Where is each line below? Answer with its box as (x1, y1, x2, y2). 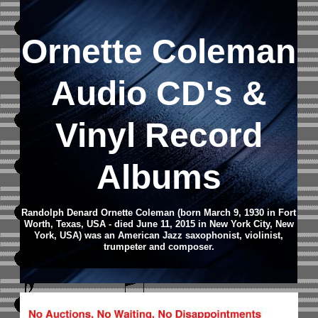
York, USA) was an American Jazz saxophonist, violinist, (34, 230, 284, 241)
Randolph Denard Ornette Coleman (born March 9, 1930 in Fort (21, 207, 297, 218)
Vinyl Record (55, 116, 263, 154)
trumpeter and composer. (103, 241, 214, 252)
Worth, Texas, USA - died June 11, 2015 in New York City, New (23, 219, 294, 229)
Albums (96, 158, 221, 196)
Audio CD (50, 75, 206, 112)
